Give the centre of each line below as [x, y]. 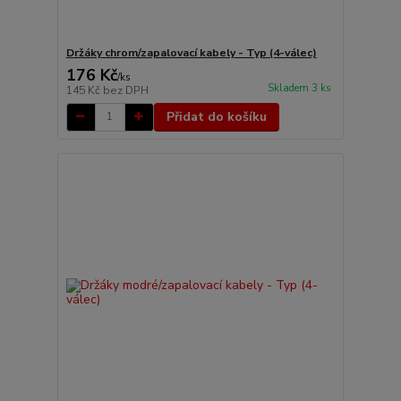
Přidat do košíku [216, 116]
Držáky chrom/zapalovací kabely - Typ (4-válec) [191, 52]
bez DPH [125, 90]
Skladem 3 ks [299, 88]
